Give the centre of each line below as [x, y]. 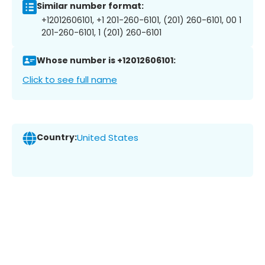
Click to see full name [70, 79]
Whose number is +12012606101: [106, 61]
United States [108, 138]
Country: [57, 138]
